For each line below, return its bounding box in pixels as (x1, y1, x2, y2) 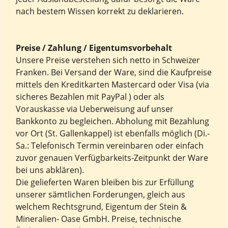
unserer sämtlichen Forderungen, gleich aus (16, 189, 185, 200)
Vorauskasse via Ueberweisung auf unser (16, 103, 174, 115)
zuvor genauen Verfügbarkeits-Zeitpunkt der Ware (16, 152, 208, 163)
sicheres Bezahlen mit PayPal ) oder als (16, 91, 164, 102)
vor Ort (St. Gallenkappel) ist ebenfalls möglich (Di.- (16, 128, 210, 139)
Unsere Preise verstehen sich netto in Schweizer (16, 54, 200, 66)
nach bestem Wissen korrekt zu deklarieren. (16, 6, 184, 17)
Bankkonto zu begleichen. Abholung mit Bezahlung (16, 116, 209, 127)
